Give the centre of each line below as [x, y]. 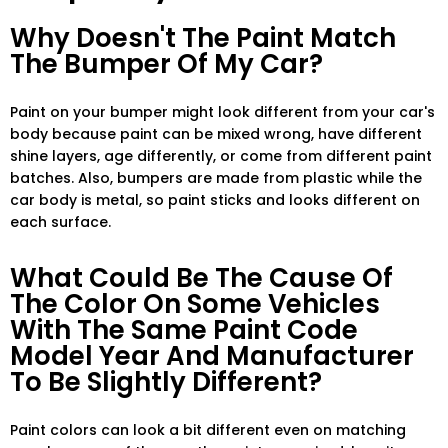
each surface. [60, 222]
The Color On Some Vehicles [195, 304]
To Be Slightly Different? [166, 382]
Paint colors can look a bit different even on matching [208, 430]
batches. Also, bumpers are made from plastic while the [216, 178]
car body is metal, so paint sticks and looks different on [215, 200]
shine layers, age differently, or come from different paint [221, 156]
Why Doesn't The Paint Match [203, 38]
